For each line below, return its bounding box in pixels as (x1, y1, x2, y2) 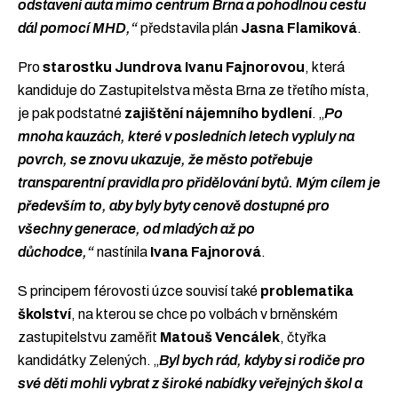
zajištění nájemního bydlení (124, 105, 312, 121)
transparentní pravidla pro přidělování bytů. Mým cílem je (18, 174, 380, 190)
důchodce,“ (18, 243, 94, 259)
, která (305, 59, 345, 75)
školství (18, 306, 71, 322)
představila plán (138, 20, 241, 36)
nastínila (94, 243, 150, 259)
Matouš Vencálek (160, 329, 280, 345)
